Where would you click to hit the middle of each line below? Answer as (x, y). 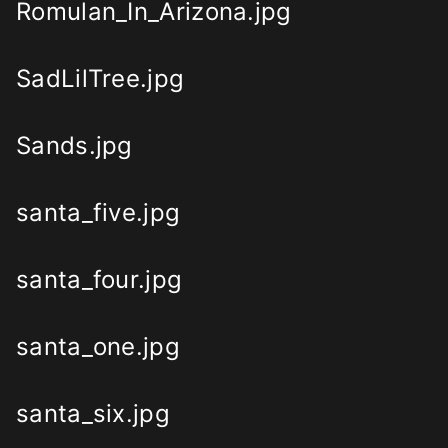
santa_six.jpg (93, 414)
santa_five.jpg (98, 213)
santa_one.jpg (98, 347)
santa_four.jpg (99, 280)
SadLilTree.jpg (100, 79)
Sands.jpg (74, 146)
